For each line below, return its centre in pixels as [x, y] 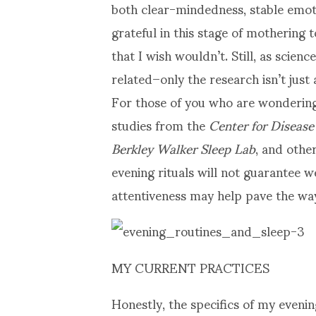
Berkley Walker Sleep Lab [183, 147]
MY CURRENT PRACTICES [190, 267]
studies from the [160, 124]
